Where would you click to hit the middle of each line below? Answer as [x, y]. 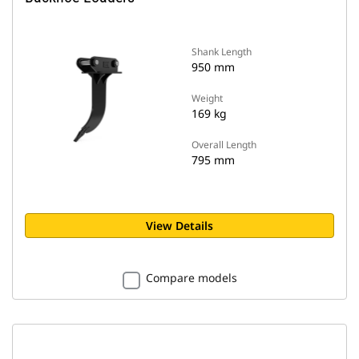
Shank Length [222, 52]
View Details [179, 226]
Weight [207, 98]
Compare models [191, 278]
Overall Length [224, 145]
